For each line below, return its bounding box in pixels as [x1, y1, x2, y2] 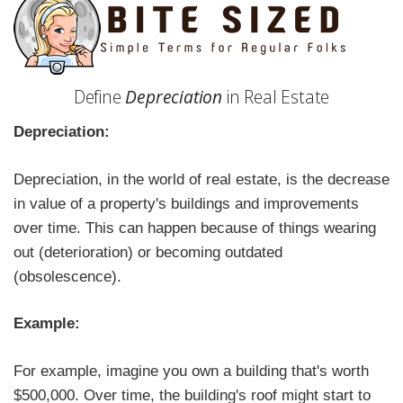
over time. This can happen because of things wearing [13, 218, 376, 237]
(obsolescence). [13, 266, 121, 285]
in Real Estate [222, 85, 330, 110]
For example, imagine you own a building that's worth [13, 362, 369, 381]
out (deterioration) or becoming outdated [13, 242, 282, 261]
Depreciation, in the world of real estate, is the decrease [13, 169, 390, 188]
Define [73, 85, 126, 110]
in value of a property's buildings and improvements [13, 193, 359, 212]
